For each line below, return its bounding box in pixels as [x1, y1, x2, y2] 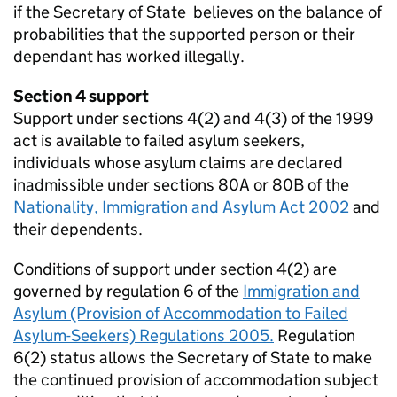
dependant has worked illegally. [13, 46, 245, 67]
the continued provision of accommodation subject [13, 370, 378, 391]
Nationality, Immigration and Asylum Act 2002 [13, 197, 349, 218]
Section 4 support [13, 86, 149, 107]
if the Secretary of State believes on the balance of [13, 2, 382, 23]
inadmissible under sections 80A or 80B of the [13, 175, 349, 196]
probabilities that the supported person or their [13, 24, 355, 45]
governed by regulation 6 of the [13, 281, 243, 302]
